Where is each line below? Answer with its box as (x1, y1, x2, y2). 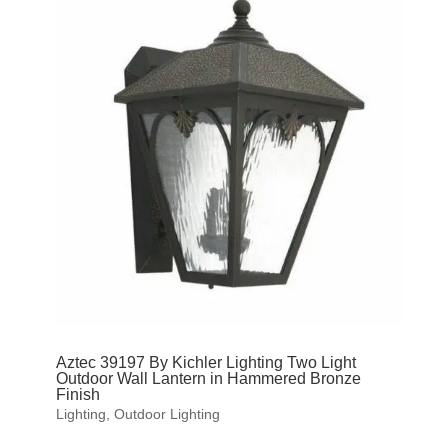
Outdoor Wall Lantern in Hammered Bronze (55, 369, 361, 387)
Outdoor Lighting (113, 405, 220, 422)
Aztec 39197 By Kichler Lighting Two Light (55, 353, 356, 371)
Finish (55, 385, 100, 403)
